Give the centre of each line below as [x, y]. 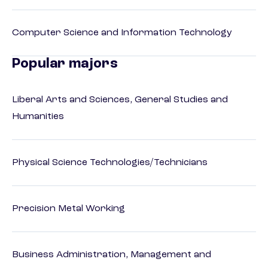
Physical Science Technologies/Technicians [110, 163]
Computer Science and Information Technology [122, 33]
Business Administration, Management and [112, 255]
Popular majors [65, 64]
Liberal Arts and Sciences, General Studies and [120, 100]
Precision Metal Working [68, 209]
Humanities [38, 117]
